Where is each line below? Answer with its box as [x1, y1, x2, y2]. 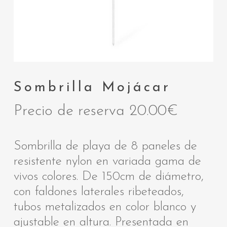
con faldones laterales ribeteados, [13, 185, 184, 198]
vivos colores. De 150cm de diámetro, [13, 170, 204, 183]
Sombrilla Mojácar [13, 81, 171, 95]
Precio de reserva [13, 103, 125, 119]
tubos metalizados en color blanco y [13, 200, 196, 213]
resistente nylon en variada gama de [13, 155, 201, 168]
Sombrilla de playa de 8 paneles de [13, 139, 197, 153]
